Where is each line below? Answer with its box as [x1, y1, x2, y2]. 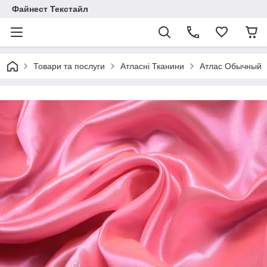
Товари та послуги [33, 61, 105, 71]
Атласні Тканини [120, 61, 184, 71]
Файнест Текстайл [12, 4, 88, 14]
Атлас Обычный [200, 61, 262, 71]
